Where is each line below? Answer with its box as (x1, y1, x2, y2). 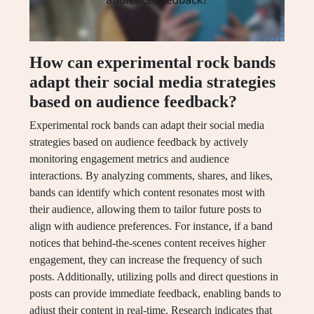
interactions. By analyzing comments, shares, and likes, (29, 170, 273, 182)
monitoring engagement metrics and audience (29, 153, 229, 165)
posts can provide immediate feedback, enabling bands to (29, 287, 281, 300)
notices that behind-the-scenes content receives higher (29, 237, 266, 250)
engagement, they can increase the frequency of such (29, 254, 262, 266)
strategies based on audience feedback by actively (29, 136, 248, 149)
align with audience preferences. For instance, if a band (29, 220, 273, 233)
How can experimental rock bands (29, 53, 275, 72)
